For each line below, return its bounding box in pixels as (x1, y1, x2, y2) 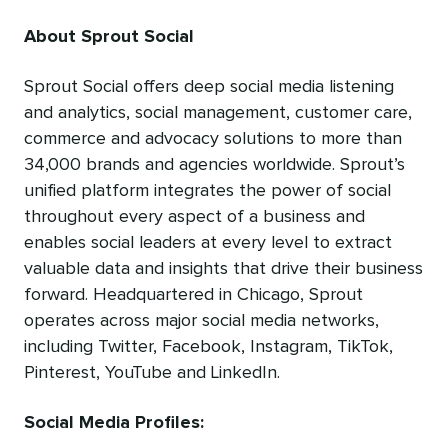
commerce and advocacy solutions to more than (24, 129, 402, 148)
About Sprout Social (24, 27, 194, 46)
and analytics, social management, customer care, (24, 103, 412, 122)
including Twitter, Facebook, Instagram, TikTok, (24, 337, 393, 356)
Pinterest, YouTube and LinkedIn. (24, 363, 280, 382)
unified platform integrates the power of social (24, 181, 391, 200)
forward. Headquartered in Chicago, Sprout (24, 285, 363, 304)
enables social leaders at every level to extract (24, 233, 392, 252)
